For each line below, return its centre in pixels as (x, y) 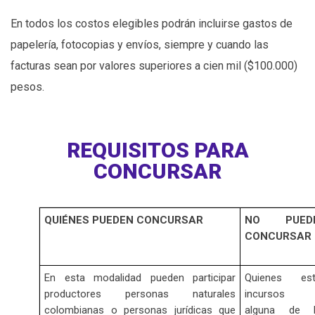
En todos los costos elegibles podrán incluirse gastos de (152, 24)
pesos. (27, 87)
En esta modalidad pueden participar (140, 278)
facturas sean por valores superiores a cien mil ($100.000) (154, 66)
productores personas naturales (140, 294)
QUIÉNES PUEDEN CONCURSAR (124, 220)
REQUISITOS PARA (157, 150)
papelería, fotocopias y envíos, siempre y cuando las (140, 45)
